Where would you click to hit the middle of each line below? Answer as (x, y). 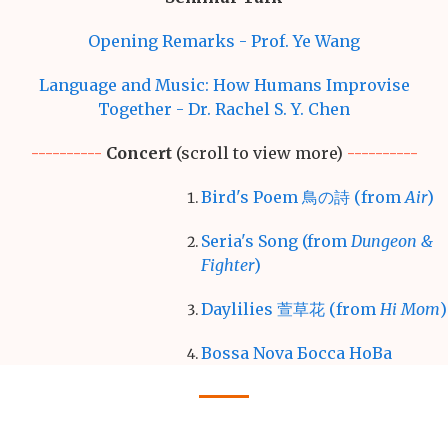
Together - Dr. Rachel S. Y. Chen (224, 109)
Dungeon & (392, 241)
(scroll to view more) (259, 153)
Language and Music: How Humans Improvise (224, 85)
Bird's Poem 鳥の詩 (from (303, 197)
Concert (138, 153)
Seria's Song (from (276, 241)
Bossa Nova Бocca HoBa (297, 353)
